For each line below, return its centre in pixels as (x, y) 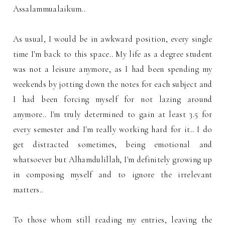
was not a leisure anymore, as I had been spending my (113, 69)
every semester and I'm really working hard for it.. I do (113, 129)
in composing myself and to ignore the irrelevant (113, 175)
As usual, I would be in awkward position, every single (113, 39)
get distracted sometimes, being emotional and (113, 144)
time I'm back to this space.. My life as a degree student (113, 54)
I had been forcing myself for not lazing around (113, 99)
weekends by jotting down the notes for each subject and (113, 84)
